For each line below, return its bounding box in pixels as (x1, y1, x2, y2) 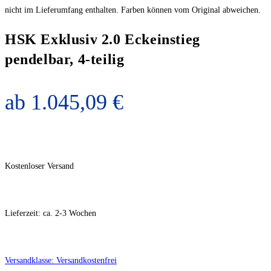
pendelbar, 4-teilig (5, 51, 125, 68)
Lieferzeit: (5, 209, 43, 218)
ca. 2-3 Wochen (43, 209, 96, 218)
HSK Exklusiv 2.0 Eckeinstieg (5, 31, 200, 48)
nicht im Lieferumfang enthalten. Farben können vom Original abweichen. (5, 5, 261, 15)
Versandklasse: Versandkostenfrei (5, 256, 117, 266)
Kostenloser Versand (5, 162, 74, 171)
